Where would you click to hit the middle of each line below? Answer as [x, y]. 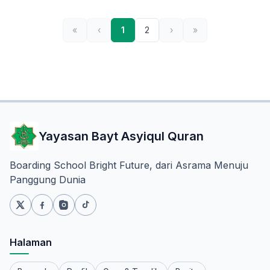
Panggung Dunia [48, 180]
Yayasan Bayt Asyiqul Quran [121, 137]
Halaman [31, 243]
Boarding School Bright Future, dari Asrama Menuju [129, 165]
